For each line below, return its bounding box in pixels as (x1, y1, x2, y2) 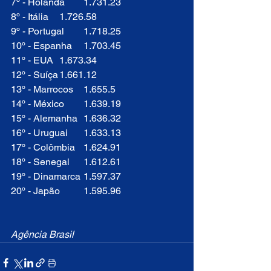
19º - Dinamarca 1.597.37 (83, 171, 121, 183)
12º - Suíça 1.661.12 (59, 69, 97, 81)
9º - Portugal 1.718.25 (83, 25, 121, 38)
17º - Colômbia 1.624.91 (83, 142, 121, 154)
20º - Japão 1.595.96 (83, 185, 121, 197)
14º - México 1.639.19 (83, 98, 121, 110)
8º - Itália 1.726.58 (59, 11, 97, 23)
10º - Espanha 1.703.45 (83, 40, 121, 52)
